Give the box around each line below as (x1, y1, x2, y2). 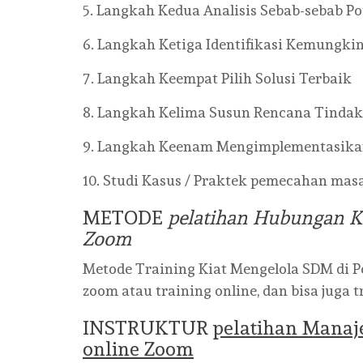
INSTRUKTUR (83, 316, 213, 340)
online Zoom (83, 337, 194, 361)
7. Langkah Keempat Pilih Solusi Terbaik (83, 70, 352, 87)
